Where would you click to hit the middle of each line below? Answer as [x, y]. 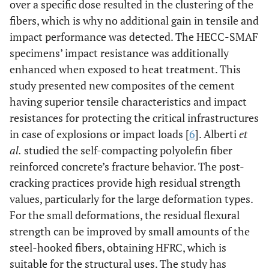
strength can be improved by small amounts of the [130, 231]
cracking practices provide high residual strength [125, 183]
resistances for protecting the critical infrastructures [134, 118]
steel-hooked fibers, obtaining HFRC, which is [118, 247]
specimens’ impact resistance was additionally [119, 53]
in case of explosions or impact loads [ [99, 134]
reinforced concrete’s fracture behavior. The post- [127, 166]
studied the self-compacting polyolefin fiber [127, 150]
